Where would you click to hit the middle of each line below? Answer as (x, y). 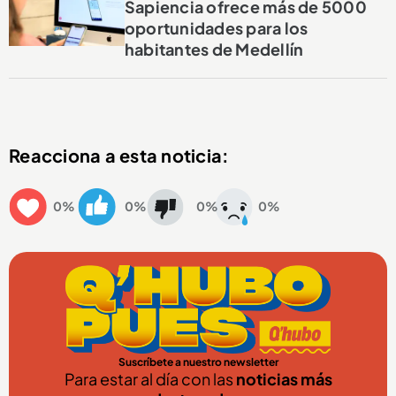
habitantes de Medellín (214, 49)
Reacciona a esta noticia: (119, 156)
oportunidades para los (216, 28)
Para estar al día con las (150, 379)
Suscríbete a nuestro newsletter (198, 362)
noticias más (284, 379)
